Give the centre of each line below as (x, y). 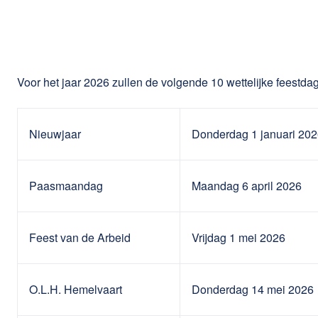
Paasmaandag (66, 185)
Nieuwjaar (55, 133)
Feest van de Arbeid (80, 237)
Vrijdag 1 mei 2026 (238, 237)
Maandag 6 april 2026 (247, 185)
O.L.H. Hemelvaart (76, 289)
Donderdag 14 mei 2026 (253, 289)
